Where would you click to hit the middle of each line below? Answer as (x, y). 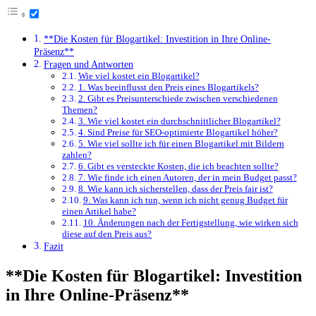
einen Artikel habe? (99, 211)
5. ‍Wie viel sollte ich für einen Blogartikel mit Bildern (181, 143)
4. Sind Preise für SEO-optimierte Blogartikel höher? (178, 132)
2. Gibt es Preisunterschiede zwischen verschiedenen (178, 98)
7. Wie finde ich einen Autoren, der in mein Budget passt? (187, 177)
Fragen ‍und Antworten (88, 64)
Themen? (80, 109)
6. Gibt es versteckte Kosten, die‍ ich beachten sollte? (178, 166)
